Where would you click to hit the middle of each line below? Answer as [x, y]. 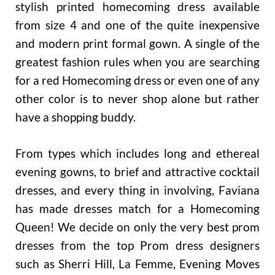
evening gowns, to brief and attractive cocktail [137, 172]
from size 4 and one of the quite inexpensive [137, 25]
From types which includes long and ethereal [137, 153]
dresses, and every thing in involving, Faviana [137, 190]
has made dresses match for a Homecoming [137, 209]
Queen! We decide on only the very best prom [137, 227]
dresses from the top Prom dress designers [137, 246]
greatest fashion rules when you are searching [137, 62]
